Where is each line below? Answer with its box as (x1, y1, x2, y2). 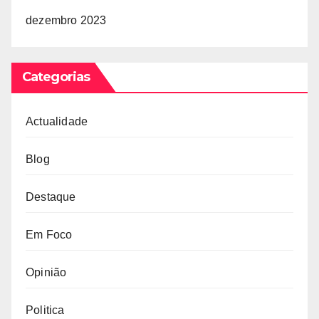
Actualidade (26, 115, 88, 127)
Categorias (22, 69, 90, 85)
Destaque (26, 191, 76, 203)
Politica (26, 304, 65, 316)
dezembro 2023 (26, 14, 107, 26)
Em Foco (26, 229, 73, 241)
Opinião (26, 266, 67, 278)
